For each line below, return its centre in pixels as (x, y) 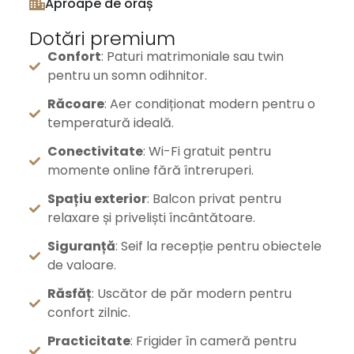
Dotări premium (102, 38)
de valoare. (81, 265)
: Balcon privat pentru (214, 199)
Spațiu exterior (97, 199)
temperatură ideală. (110, 123)
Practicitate (88, 341)
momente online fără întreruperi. (150, 170)
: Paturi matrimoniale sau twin (192, 56)
